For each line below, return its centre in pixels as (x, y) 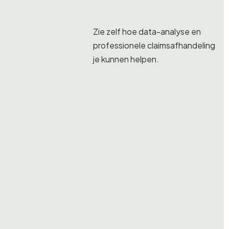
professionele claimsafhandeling (154, 46)
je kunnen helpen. (126, 60)
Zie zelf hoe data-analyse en (147, 32)
